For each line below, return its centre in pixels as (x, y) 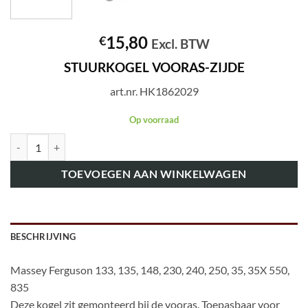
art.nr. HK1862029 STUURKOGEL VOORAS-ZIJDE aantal (132, 141)
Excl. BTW (180, 44)
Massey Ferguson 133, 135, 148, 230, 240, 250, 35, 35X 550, (150, 270)
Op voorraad (154, 119)
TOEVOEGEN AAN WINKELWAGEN (154, 174)
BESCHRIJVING (43, 237)
